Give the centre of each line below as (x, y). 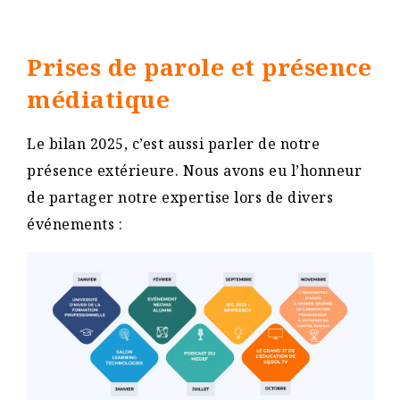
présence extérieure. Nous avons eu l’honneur (194, 170)
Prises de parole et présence (199, 67)
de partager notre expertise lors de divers (180, 197)
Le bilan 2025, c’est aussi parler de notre (173, 143)
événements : (77, 224)
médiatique (98, 99)
